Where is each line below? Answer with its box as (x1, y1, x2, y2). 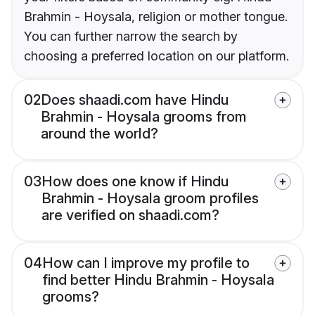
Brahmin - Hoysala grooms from (41, 108, 247, 126)
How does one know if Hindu (41, 173, 229, 191)
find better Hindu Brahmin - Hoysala (42, 271, 274, 289)
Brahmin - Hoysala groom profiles (41, 190, 259, 207)
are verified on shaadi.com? (41, 207, 219, 224)
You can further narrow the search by (24, 29, 238, 44)
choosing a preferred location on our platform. (24, 49, 289, 64)
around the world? (41, 125, 158, 143)
